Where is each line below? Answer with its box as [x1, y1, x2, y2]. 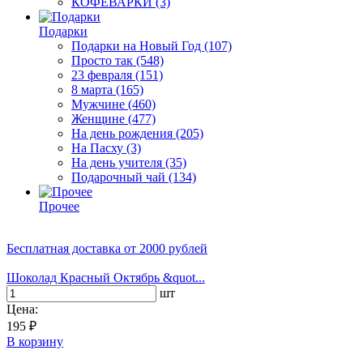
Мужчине [71, 96, 128, 111]
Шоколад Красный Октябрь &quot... [6, 270, 205, 284]
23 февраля [71, 67, 135, 82]
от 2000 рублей [121, 241, 207, 255]
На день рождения [71, 126, 176, 140]
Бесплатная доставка [6, 241, 121, 255]
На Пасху [71, 140, 126, 155]
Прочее [39, 199, 79, 213]
